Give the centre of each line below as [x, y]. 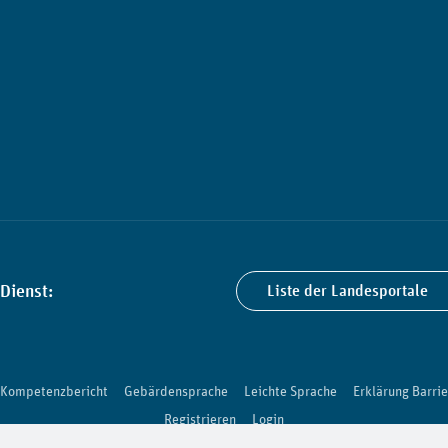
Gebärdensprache [176, 390]
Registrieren [200, 418]
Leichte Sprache [290, 390]
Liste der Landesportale [347, 290]
